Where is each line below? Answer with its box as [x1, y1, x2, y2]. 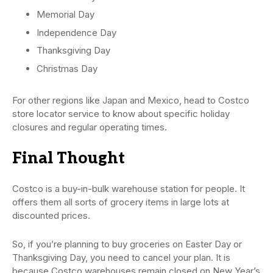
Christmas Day [37, 62, 97, 74]
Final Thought [12, 148, 125, 168]
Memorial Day [37, 9, 94, 21]
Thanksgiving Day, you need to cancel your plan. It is [12, 251, 230, 263]
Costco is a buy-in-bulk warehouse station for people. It [12, 182, 245, 194]
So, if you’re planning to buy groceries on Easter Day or [12, 238, 242, 250]
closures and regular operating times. [12, 121, 167, 133]
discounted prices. [12, 209, 90, 221]
